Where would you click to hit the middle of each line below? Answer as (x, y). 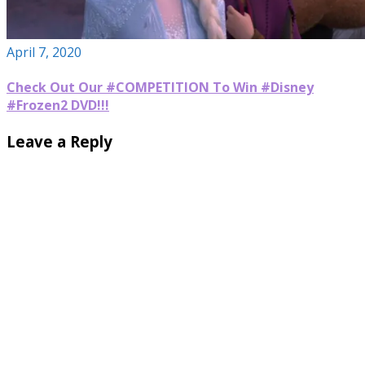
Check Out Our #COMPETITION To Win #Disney (160, 88)
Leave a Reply (59, 142)
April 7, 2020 (44, 52)
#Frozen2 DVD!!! (58, 106)
